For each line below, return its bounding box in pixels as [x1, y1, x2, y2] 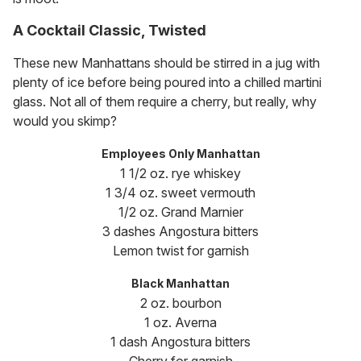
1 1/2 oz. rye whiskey [120, 165, 241, 182]
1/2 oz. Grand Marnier [118, 204, 243, 221]
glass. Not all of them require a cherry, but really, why [13, 93, 317, 110]
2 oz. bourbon [139, 295, 222, 312]
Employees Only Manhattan [101, 147, 260, 161]
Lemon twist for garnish [112, 243, 249, 259]
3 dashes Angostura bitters [102, 223, 259, 240]
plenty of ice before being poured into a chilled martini [13, 74, 322, 91]
